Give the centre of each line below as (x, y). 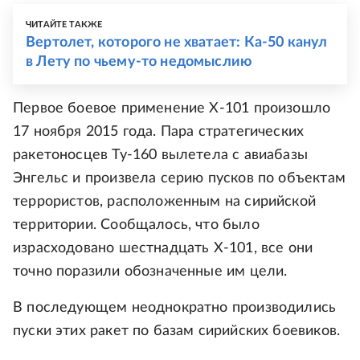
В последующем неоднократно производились (175, 308)
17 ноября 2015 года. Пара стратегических (159, 132)
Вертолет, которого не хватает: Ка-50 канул (177, 43)
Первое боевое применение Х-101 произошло (172, 109)
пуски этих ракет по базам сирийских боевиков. (177, 331)
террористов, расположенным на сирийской (165, 202)
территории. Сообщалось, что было (136, 225)
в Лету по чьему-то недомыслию (139, 62)
